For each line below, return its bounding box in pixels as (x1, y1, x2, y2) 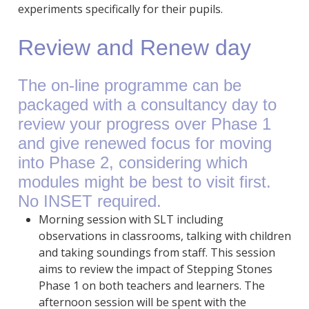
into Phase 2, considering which (17, 153, 248, 172)
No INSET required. (17, 192, 161, 211)
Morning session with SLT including (38, 212, 223, 228)
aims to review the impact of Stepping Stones (38, 261, 272, 277)
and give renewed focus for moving (17, 134, 272, 153)
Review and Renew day (17, 34, 251, 60)
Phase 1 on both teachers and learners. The (38, 278, 265, 294)
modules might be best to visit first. (17, 172, 271, 192)
